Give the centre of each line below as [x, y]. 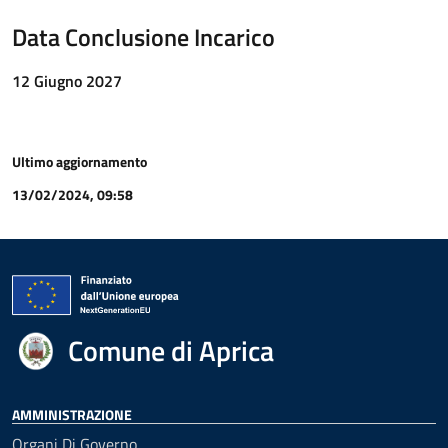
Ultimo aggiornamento [79, 161]
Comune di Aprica [171, 350]
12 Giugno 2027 [67, 81]
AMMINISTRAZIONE [72, 414]
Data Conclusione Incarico [143, 37]
